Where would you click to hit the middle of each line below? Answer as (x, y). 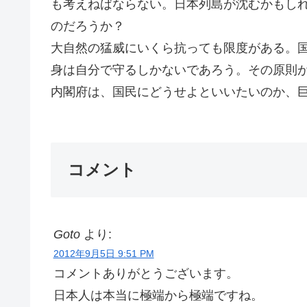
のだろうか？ (88, 26)
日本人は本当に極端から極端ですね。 (158, 296)
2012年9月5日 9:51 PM (103, 254)
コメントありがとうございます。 (146, 274)
